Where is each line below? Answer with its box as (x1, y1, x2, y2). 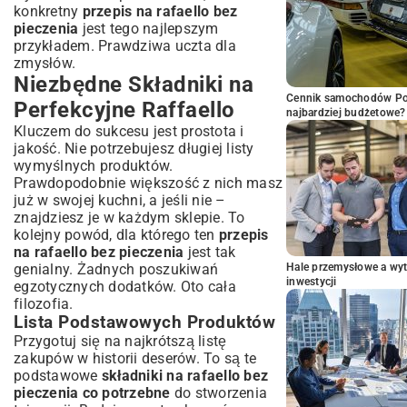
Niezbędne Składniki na (14, 72, 253, 97)
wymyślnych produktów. (14, 157, 174, 174)
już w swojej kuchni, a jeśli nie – (14, 192, 226, 209)
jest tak (184, 243, 236, 261)
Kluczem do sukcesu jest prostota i (14, 123, 244, 140)
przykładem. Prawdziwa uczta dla (14, 37, 236, 55)
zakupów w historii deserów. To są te (14, 350, 256, 367)
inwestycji (286, 275, 337, 288)
